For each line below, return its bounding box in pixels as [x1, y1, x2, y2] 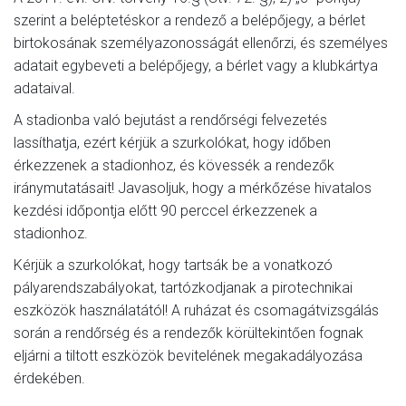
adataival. [14, 79, 75, 97]
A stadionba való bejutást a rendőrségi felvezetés [14, 111, 327, 129]
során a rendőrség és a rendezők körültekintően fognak [14, 324, 363, 342]
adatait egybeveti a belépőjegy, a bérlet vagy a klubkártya [14, 56, 378, 74]
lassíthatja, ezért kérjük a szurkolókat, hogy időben [14, 133, 331, 151]
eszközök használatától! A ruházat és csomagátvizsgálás [14, 301, 379, 319]
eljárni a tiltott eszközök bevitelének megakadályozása [14, 346, 362, 364]
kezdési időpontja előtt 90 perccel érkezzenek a [14, 201, 317, 219]
